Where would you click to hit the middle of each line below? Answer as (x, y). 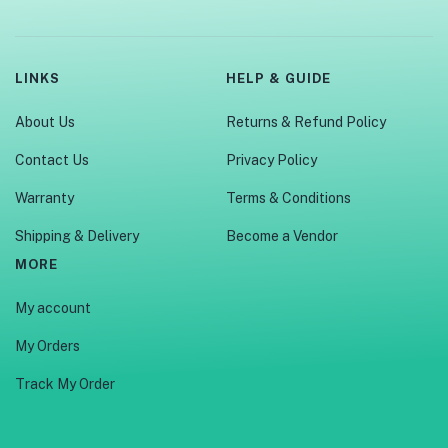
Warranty (44, 198)
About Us (45, 122)
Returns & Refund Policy (305, 122)
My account (53, 308)
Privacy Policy (271, 160)
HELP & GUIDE (278, 79)
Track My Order (65, 384)
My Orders (47, 346)
